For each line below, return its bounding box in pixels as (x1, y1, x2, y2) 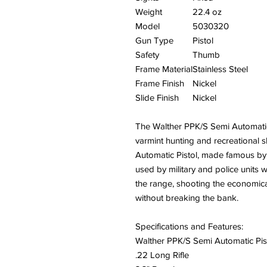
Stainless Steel (193, 64, 248, 74)
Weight (135, 7, 162, 17)
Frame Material (135, 64, 193, 74)
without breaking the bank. (135, 193, 238, 203)
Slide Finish (135, 92, 179, 103)
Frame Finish (135, 78, 184, 88)
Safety (135, 49, 159, 60)
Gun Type (135, 35, 173, 45)
